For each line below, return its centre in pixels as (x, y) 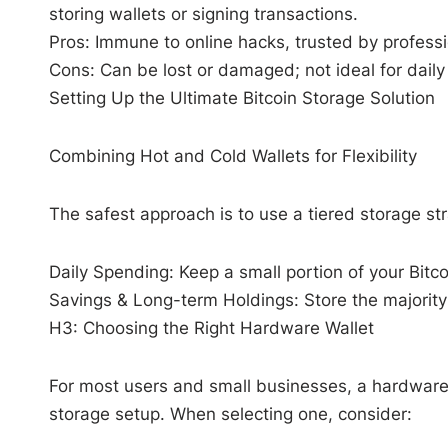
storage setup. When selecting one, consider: (230, 413)
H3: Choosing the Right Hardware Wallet (211, 327)
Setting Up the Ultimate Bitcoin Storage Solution (241, 97)
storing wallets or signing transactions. (203, 13)
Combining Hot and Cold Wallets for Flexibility (232, 155)
